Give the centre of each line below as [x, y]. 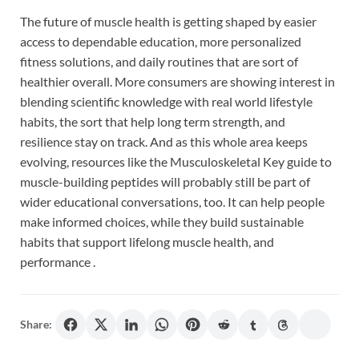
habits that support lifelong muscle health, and [147, 241]
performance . [58, 261]
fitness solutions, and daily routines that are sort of [159, 61]
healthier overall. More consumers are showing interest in [177, 81]
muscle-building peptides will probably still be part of [165, 181]
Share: [36, 324]
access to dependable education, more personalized [161, 41]
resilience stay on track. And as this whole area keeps [164, 141]
